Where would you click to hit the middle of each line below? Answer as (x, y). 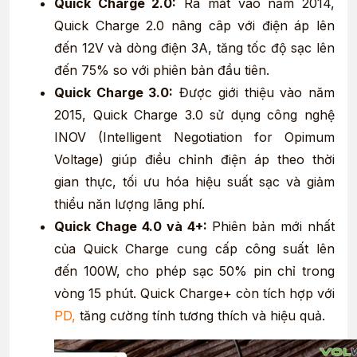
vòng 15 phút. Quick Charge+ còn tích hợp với (194, 294)
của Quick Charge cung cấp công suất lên (194, 249)
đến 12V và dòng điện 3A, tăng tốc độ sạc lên (194, 48)
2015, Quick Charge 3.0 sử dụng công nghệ (194, 115)
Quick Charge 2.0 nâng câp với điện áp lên (194, 26)
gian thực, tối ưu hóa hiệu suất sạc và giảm (194, 182)
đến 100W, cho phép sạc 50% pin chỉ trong (194, 271)
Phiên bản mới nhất (271, 227)
